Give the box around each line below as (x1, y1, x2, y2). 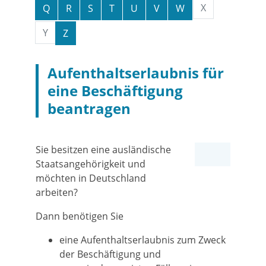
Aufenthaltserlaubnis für (47, 63, 224, 83)
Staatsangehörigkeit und (36, 157, 145, 170)
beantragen (47, 99, 131, 118)
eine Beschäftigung (47, 81, 183, 100)
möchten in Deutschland (36, 172, 146, 185)
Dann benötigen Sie (36, 210, 123, 223)
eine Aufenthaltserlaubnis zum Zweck (59, 233, 226, 246)
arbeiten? (36, 186, 78, 199)
